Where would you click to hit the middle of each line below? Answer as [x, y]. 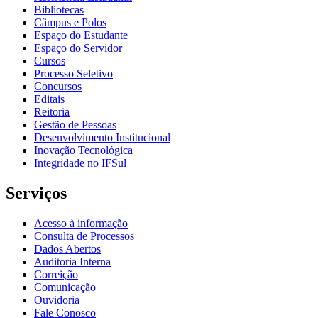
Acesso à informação [81, 223]
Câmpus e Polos [70, 22]
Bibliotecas [59, 9]
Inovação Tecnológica [83, 150]
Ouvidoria [57, 300]
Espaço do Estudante [81, 35]
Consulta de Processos [84, 236]
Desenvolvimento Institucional [102, 137]
